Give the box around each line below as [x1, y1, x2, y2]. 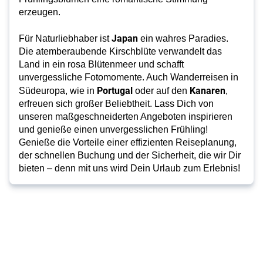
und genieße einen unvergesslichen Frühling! [19, 124, 208, 134]
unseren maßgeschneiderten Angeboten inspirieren [19, 112, 232, 122]
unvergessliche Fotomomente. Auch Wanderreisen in [19, 72, 238, 82]
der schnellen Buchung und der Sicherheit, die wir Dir [19, 150, 241, 160]
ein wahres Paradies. [138, 33, 228, 43]
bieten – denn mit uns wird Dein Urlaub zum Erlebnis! [19, 163, 240, 173]
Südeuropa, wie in [19, 86, 95, 96]
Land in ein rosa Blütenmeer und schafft [19, 59, 184, 69]
